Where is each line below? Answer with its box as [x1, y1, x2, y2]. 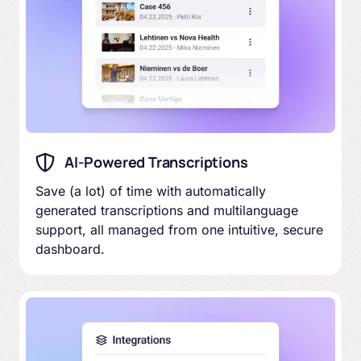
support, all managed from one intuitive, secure [35, 222, 323, 239]
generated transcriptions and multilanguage [35, 202, 298, 219]
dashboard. [35, 241, 105, 258]
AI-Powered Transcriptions [64, 152, 248, 172]
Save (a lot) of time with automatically [35, 183, 266, 200]
